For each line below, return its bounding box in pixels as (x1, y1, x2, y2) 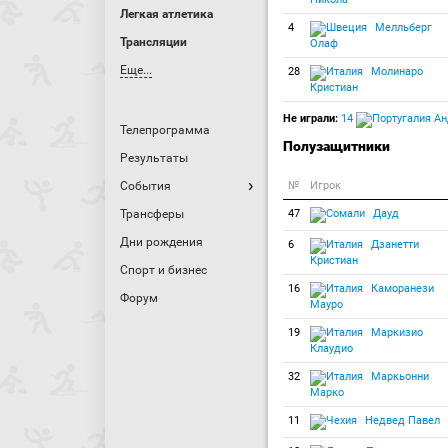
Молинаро (368, 65, 423, 78)
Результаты (120, 151, 188, 165)
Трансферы (120, 207, 184, 221)
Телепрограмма (120, 123, 210, 137)
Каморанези (368, 282, 434, 295)
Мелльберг (372, 21, 432, 34)
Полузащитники (283, 138, 390, 154)
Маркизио (368, 326, 423, 339)
